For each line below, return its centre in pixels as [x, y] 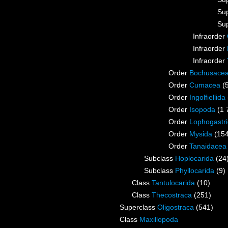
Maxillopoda [159, 220]
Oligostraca [176, 207]
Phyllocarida [195, 171]
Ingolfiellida [207, 97]
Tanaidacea [208, 146]
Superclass [138, 207]
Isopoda [202, 110]
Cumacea [205, 85]
